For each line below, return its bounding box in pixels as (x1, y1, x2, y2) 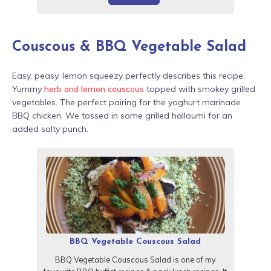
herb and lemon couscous (44, 83, 144, 94)
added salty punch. (12, 123, 88, 134)
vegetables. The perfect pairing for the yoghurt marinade (12, 96, 241, 108)
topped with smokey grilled (144, 83, 255, 94)
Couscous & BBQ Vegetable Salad (12, 39, 246, 54)
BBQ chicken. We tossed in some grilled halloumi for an (12, 109, 232, 121)
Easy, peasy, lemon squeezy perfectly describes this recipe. (12, 70, 245, 81)
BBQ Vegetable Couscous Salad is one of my (54, 254, 216, 264)
